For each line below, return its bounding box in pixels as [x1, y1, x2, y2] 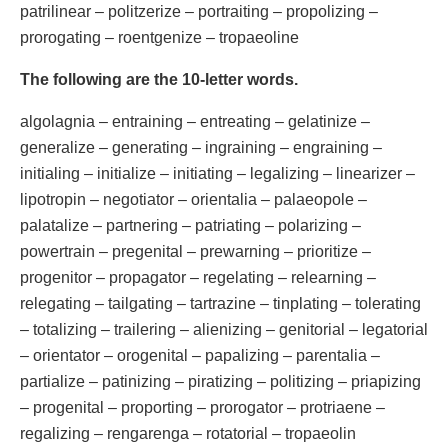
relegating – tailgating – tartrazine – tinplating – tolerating [20, 294, 421, 312]
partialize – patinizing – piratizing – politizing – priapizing [20, 372, 421, 390]
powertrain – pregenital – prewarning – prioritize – [20, 242, 371, 260]
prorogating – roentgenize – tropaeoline [20, 28, 299, 46]
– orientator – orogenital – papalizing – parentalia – [20, 346, 380, 364]
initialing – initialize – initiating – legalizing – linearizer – [20, 164, 415, 182]
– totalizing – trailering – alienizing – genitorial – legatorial [20, 320, 428, 338]
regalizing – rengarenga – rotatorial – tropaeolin [20, 424, 356, 442]
